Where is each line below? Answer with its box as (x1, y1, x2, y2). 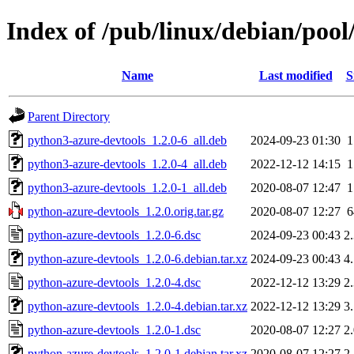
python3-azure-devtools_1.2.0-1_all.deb (28, 180, 227, 194)
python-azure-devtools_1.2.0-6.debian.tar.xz (28, 251, 247, 265)
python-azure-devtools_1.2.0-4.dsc (28, 275, 201, 289)
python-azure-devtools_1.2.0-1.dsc (28, 322, 201, 337)
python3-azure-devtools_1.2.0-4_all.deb (28, 156, 227, 171)
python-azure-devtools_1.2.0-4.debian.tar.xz (28, 299, 247, 313)
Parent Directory (28, 109, 110, 123)
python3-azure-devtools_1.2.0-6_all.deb (28, 133, 227, 147)
